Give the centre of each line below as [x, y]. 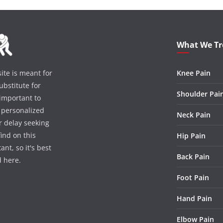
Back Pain [193, 157]
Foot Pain [193, 177]
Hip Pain [191, 136]
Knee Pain [194, 73]
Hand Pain [195, 198]
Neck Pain [194, 115]
